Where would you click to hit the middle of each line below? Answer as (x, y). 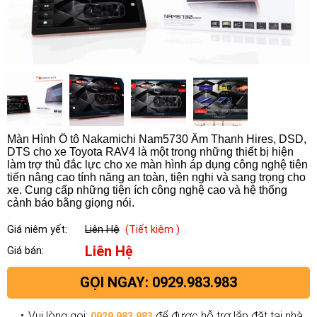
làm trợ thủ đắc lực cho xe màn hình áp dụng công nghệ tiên (157, 164)
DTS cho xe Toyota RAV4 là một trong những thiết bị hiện (150, 151)
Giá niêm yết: (37, 229)
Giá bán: (25, 251)
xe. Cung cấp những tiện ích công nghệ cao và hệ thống (147, 190)
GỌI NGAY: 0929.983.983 (158, 282)
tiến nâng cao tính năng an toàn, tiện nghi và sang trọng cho (156, 177)
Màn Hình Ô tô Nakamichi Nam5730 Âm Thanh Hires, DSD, (157, 139)
